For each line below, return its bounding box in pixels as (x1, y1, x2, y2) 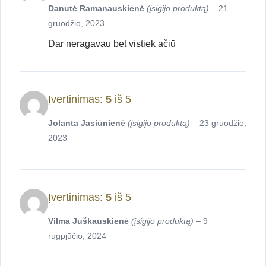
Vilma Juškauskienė (48, 216, 131, 226)
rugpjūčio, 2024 (48, 231, 106, 241)
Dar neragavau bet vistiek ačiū (48, 39, 176, 49)
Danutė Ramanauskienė (48, 4, 147, 14)
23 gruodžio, (199, 118, 246, 128)
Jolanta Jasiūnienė (48, 118, 128, 128)
